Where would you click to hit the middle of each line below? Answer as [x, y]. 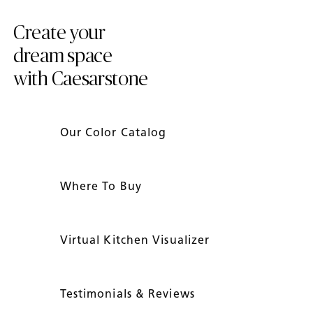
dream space [63, 57]
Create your [59, 34]
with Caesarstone [81, 80]
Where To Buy [102, 186]
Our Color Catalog [115, 132]
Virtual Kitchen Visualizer [137, 240]
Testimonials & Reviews [129, 293]
